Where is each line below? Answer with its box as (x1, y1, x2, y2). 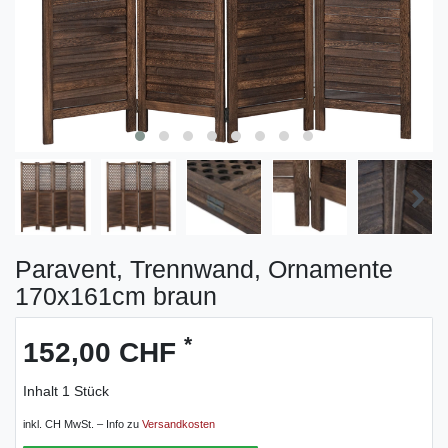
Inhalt (23, 382, 62, 399)
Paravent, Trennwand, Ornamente (15, 254, 393, 283)
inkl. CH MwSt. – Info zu (23, 417, 142, 430)
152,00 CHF (23, 336, 184, 368)
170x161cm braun (15, 281, 217, 310)
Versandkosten (142, 417, 215, 430)
